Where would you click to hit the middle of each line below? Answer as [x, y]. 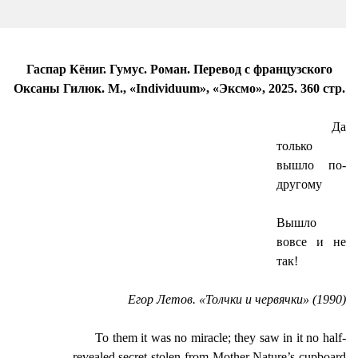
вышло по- [311, 165]
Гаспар [46, 69]
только [294, 146]
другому [299, 184]
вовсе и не [311, 242]
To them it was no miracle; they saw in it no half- [220, 338]
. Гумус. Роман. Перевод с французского [217, 69]
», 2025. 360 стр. [300, 88]
